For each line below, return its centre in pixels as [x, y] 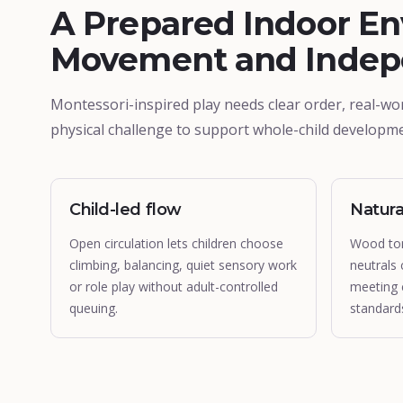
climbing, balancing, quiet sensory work [183, 265]
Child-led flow [125, 210]
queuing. [94, 308]
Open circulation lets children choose [176, 243]
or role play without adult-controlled [174, 287]
